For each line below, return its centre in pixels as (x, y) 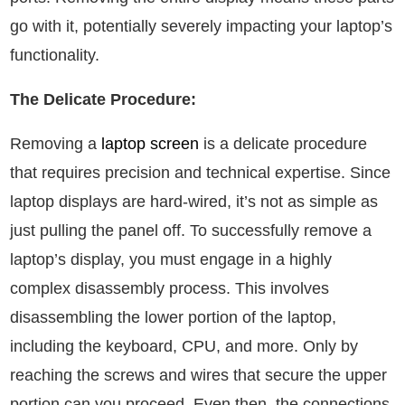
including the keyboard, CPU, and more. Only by (184, 347)
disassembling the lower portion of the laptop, (173, 318)
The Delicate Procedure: (103, 100)
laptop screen (150, 144)
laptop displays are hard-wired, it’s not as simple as (194, 202)
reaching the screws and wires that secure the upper (198, 376)
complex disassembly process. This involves (170, 289)
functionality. (55, 56)
